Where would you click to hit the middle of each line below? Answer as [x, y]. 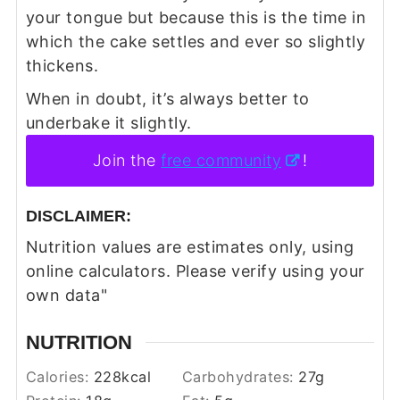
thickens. [62, 66]
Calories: [59, 376]
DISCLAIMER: [78, 216]
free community [221, 161]
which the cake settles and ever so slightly [196, 42]
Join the [127, 161]
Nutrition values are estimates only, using [32, 246]
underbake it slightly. [108, 123]
